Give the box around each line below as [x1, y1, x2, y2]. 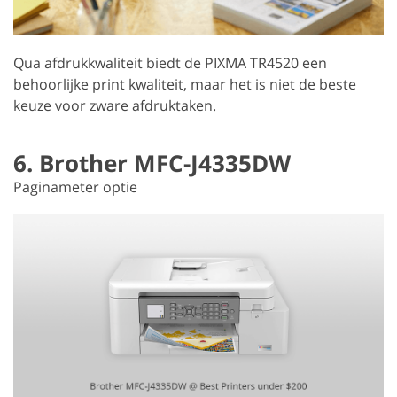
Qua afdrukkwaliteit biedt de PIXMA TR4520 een [13, 52, 327, 73]
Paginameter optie [13, 176, 137, 197]
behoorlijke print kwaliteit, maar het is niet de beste [13, 74, 356, 94]
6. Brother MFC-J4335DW [13, 146, 291, 179]
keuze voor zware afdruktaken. [13, 95, 216, 115]
